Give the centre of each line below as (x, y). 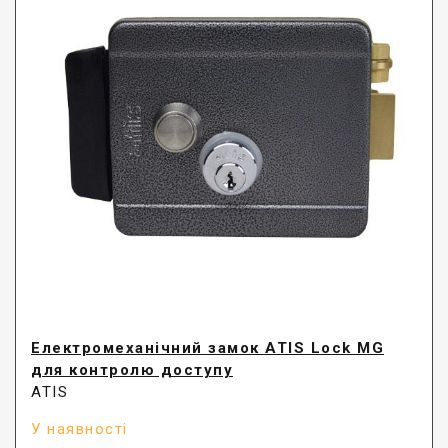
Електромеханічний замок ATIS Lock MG (207, 348)
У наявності (79, 429)
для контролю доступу (132, 370)
